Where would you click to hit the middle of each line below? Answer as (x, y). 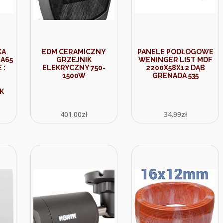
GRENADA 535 (175, 76)
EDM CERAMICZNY (74, 52)
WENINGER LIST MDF (175, 60)
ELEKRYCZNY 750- (74, 68)
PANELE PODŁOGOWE (175, 52)
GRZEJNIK (74, 60)
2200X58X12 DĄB (175, 68)
